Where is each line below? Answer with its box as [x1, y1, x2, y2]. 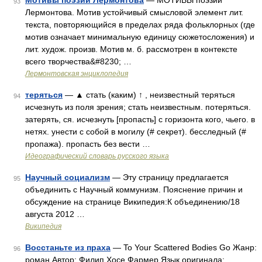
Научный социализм [25, 173, 110, 182]
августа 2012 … [25, 209, 85, 219]
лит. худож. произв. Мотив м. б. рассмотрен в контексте [25, 44, 237, 54]
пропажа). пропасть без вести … [25, 139, 150, 149]
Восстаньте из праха [25, 243, 111, 252]
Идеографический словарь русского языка [25, 152, 169, 160]
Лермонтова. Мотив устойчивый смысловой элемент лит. [25, 8, 243, 17]
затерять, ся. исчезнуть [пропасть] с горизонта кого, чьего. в [25, 115, 255, 124]
